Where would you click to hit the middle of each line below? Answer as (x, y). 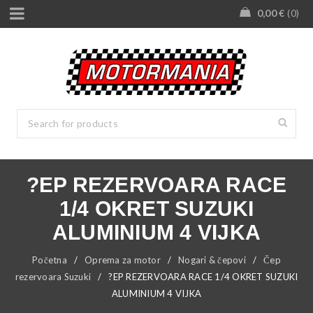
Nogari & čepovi (212, 260)
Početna (50, 260)
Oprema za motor (123, 260)
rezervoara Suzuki (53, 277)
